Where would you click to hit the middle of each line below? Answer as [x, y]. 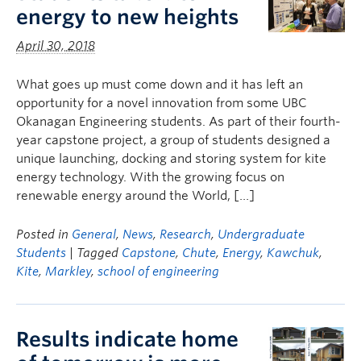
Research [185, 234]
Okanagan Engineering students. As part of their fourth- [178, 122]
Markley [68, 272]
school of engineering [158, 272]
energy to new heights [127, 17]
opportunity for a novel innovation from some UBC [162, 103]
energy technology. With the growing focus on [150, 177]
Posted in [44, 234]
